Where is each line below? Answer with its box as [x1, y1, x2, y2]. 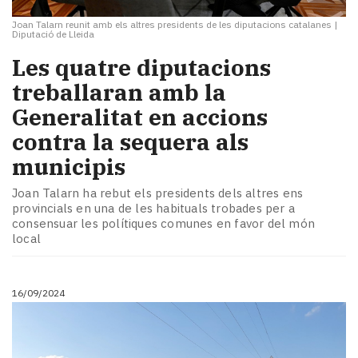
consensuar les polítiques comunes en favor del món [12, 216, 316, 232]
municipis [12, 151, 125, 181]
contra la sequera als [12, 126, 249, 157]
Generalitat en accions [12, 101, 268, 132]
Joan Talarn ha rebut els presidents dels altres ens [12, 185, 304, 201]
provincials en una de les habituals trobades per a [12, 201, 296, 217]
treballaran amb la [12, 77, 226, 107]
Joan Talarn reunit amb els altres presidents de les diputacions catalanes [12, 18, 332, 30]
